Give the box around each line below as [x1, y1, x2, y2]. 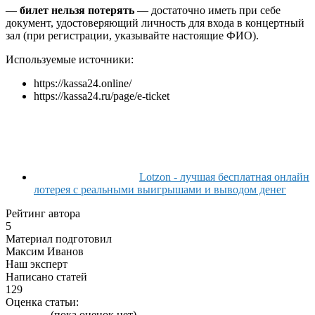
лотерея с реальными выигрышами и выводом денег [34, 183, 286, 195]
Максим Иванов [6, 245, 84, 257]
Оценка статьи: [6, 295, 79, 308]
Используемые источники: [6, 53, 134, 65]
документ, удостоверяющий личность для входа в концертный [6, 16, 304, 29]
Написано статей [6, 270, 87, 283]
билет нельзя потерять [20, 4, 134, 16]
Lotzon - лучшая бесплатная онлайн [139, 170, 309, 183]
